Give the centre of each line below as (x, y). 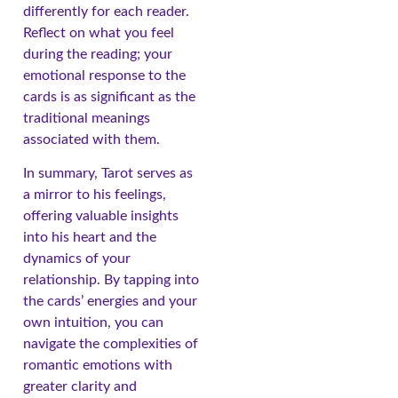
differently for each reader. (106, 11)
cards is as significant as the (109, 96)
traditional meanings (87, 118)
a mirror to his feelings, (95, 195)
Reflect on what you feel (99, 32)
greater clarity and (80, 387)
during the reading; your (98, 54)
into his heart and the (90, 238)
